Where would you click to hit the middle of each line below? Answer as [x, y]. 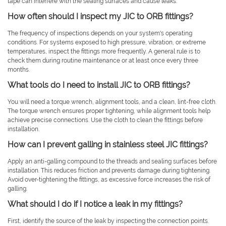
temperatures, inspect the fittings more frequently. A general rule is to [104, 52]
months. [19, 70]
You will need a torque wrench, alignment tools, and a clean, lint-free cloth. [112, 102]
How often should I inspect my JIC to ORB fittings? [100, 17]
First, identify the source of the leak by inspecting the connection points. [108, 221]
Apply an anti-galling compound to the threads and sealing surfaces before [112, 162]
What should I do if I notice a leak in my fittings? [95, 204]
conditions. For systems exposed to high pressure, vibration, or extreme [107, 43]
